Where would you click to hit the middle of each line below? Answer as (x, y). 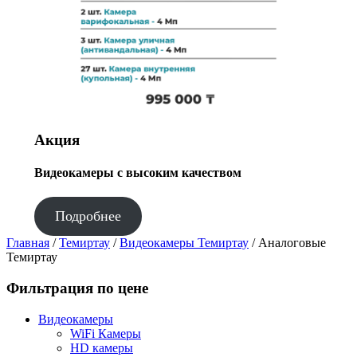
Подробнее (88, 216)
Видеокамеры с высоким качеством (137, 172)
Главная (28, 243)
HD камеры (102, 347)
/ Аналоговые (287, 243)
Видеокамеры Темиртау (184, 243)
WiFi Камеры (106, 333)
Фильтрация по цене (77, 288)
